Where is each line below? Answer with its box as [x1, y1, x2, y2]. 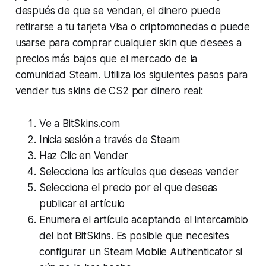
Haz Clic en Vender [39, 150, 128, 162]
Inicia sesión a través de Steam [39, 134, 180, 146]
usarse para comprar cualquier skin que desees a [15, 37, 242, 49]
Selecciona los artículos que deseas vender [39, 166, 239, 178]
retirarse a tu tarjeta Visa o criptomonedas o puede [15, 21, 251, 33]
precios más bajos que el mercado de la [15, 53, 198, 65]
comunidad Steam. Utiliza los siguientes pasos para [15, 69, 248, 81]
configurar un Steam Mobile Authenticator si [39, 246, 242, 258]
